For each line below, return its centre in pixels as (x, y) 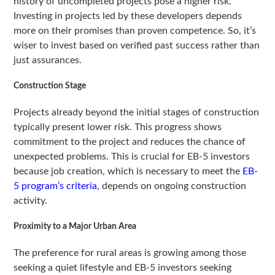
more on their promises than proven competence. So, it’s (135, 31)
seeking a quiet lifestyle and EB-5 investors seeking (123, 268)
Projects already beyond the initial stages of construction (137, 113)
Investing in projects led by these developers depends (128, 16)
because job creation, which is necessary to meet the (128, 172)
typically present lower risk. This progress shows (118, 127)
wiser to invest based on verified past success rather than (137, 46)
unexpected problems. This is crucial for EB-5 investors (132, 157)
